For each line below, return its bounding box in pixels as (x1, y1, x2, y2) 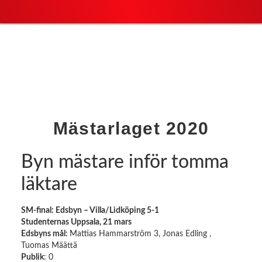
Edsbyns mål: (20, 229, 70, 238)
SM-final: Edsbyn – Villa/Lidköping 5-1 (20, 206, 159, 215)
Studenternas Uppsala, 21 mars (20, 218, 132, 226)
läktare (20, 174, 77, 194)
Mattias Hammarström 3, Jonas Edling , (69, 229, 211, 238)
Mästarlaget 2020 (53, 118, 209, 138)
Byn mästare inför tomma (20, 152, 229, 171)
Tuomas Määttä (20, 241, 77, 250)
